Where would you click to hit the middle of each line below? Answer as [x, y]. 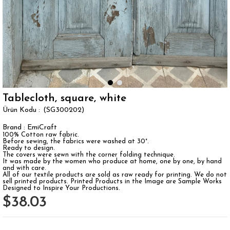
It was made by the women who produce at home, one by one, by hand [112, 161]
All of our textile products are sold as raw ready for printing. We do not [115, 175]
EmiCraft [42, 127]
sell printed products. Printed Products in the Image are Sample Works [112, 181]
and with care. [24, 168]
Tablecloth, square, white [64, 98]
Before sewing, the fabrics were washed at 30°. [76, 141]
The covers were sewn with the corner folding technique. [89, 155]
